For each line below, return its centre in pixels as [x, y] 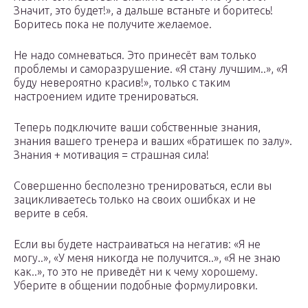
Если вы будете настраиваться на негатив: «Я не [137, 244]
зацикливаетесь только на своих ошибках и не [135, 200]
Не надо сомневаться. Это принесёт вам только [135, 55]
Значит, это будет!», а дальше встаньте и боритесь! [143, 11]
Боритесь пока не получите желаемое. [113, 24]
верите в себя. [51, 213]
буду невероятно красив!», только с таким [122, 83]
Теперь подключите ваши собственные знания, [137, 128]
